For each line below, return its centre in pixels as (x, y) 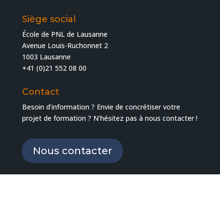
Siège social (49, 19)
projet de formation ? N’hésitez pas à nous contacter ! (110, 118)
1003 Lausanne (46, 56)
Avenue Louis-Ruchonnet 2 (65, 45)
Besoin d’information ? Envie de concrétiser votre (101, 107)
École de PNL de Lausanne (65, 34)
